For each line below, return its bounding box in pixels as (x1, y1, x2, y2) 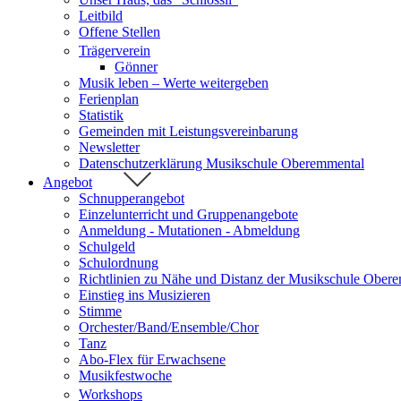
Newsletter (79, 140, 140, 156)
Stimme (79, 303, 122, 320)
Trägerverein (79, 43, 150, 59)
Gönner (115, 59, 158, 75)
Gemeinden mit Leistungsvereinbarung (79, 124, 298, 140)
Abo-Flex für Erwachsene (79, 352, 226, 368)
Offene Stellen (79, 24, 160, 40)
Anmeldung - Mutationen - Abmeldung (79, 223, 300, 239)
